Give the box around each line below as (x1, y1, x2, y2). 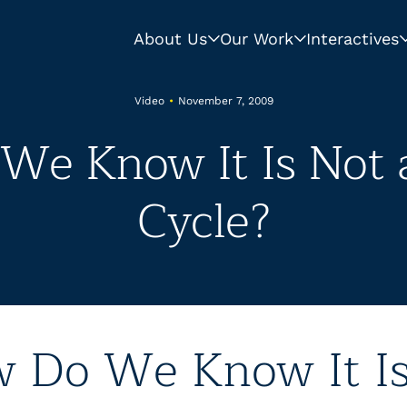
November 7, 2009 (177, 94, 273, 107)
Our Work (220, 28, 293, 48)
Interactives (306, 28, 399, 48)
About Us (134, 28, 207, 48)
